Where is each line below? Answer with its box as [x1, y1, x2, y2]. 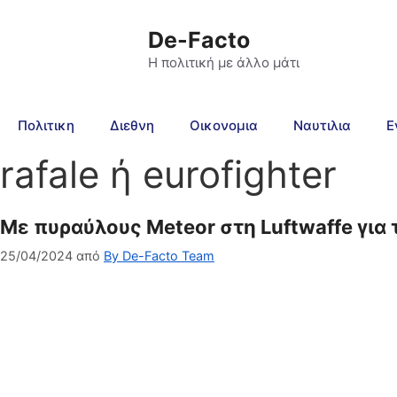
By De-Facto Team [104, 248, 214, 264]
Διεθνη [110, 117, 154, 135]
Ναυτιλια [293, 117, 351, 135]
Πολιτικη [18, 117, 74, 135]
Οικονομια [190, 117, 258, 135]
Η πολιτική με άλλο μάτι [148, 54, 300, 72]
